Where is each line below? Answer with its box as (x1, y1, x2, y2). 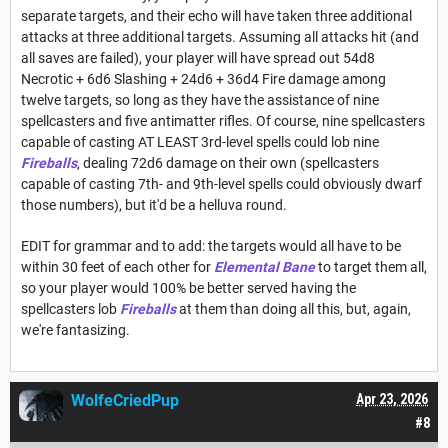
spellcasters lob (21, 300, 120, 317)
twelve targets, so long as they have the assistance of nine (21, 91, 379, 108)
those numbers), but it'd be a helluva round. (21, 196, 287, 213)
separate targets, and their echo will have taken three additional (21, 7, 412, 24)
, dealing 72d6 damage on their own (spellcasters (77, 154, 379, 171)
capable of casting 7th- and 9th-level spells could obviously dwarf (21, 175, 422, 192)
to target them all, (315, 258, 427, 275)
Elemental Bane (214, 258, 315, 275)
